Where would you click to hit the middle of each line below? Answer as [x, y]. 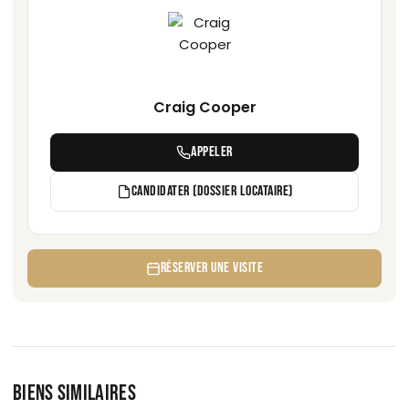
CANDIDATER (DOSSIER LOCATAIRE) [212, 191]
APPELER [212, 152]
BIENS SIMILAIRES [74, 393]
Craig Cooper [204, 107]
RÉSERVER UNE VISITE [212, 268]
